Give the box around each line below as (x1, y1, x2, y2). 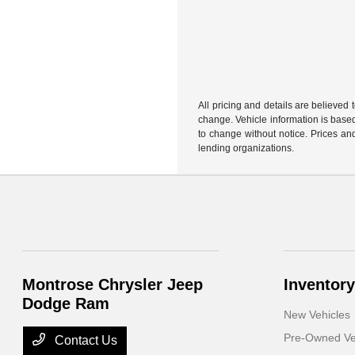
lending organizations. (198, 143, 295, 155)
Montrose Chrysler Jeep (22, 276, 204, 294)
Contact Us (52, 334, 118, 348)
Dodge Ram (22, 295, 110, 313)
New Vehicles (283, 308, 350, 322)
